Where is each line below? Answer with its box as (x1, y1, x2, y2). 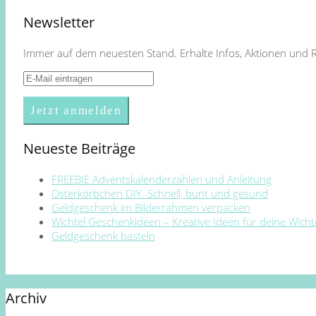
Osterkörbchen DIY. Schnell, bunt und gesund (51, 186, 268, 200)
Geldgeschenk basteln (51, 228, 155, 243)
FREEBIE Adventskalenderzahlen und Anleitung (51, 171, 272, 186)
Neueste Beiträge (23, 138, 135, 158)
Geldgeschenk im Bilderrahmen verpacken (51, 200, 250, 214)
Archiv (6, 288, 47, 308)
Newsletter (23, 12, 95, 32)
